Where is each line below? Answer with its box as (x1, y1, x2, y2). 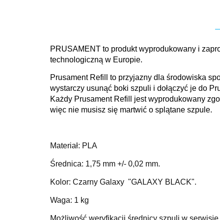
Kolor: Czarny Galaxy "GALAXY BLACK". (50, 178, 196, 186)
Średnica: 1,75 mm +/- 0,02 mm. (50, 160, 160, 168)
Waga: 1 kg (50, 196, 89, 204)
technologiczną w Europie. (50, 55, 144, 64)
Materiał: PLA (50, 141, 97, 150)
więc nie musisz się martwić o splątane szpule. (50, 106, 212, 114)
